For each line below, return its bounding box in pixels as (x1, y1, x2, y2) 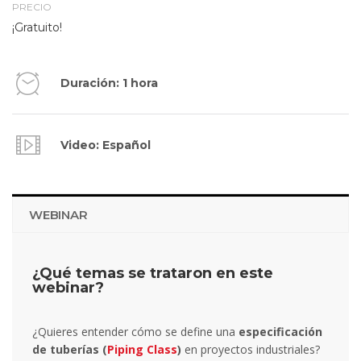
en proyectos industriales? (181, 342, 320, 358)
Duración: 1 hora (60, 76, 158, 91)
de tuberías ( (32, 342, 107, 358)
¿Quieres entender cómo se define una (32, 324, 239, 340)
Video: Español (60, 138, 151, 153)
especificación (239, 324, 322, 340)
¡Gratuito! (12, 20, 62, 35)
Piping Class (107, 342, 177, 358)
